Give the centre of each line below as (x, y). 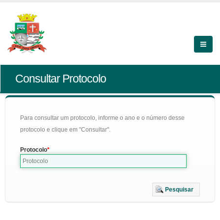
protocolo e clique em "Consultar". (65, 130)
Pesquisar (179, 190)
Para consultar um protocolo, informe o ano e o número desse (102, 118)
